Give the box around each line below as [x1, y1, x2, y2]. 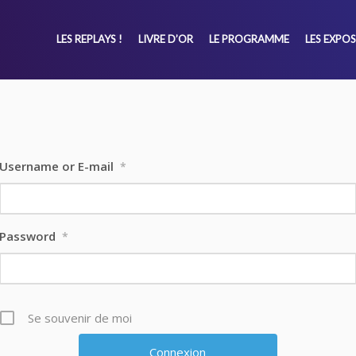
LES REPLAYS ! [56, 33, 122, 46]
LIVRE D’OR [137, 33, 193, 46]
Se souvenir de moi [27, 309, 132, 326]
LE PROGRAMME [208, 33, 289, 46]
